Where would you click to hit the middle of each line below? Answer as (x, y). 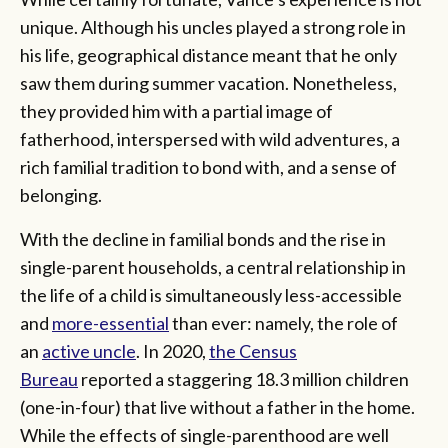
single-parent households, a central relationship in (213, 266)
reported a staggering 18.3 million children (243, 378)
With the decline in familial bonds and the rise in (203, 238)
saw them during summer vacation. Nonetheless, (208, 82)
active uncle (89, 350)
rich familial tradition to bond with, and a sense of (208, 166)
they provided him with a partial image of (176, 110)
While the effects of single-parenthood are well (204, 434)
